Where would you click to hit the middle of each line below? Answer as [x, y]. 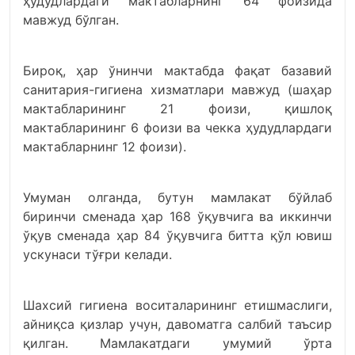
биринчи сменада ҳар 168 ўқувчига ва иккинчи [177, 217]
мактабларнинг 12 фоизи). [105, 147]
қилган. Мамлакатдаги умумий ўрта [177, 344]
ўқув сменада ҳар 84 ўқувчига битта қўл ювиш [177, 236]
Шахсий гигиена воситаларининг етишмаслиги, [177, 305]
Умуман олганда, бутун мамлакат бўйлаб [177, 198]
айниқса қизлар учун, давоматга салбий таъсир [177, 324]
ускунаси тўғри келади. [97, 255]
